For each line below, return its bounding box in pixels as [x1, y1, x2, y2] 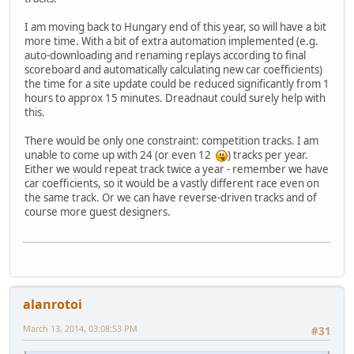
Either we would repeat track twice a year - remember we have [24, 161, 329, 176]
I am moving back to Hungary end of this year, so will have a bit [24, 19, 326, 34]
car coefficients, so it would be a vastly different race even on [24, 175, 319, 190]
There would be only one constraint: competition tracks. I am [24, 133, 318, 148]
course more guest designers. [24, 204, 171, 219]
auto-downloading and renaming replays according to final [24, 47, 306, 62]
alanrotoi [23, 296, 82, 314]
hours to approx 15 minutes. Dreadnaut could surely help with [24, 90, 326, 105]
